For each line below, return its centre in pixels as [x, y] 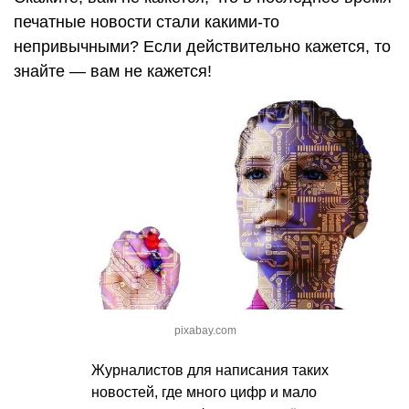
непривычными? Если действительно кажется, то [202, 46]
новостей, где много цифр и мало [204, 393]
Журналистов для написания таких [210, 371]
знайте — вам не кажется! [113, 71]
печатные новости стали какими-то [147, 21]
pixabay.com [205, 331]
